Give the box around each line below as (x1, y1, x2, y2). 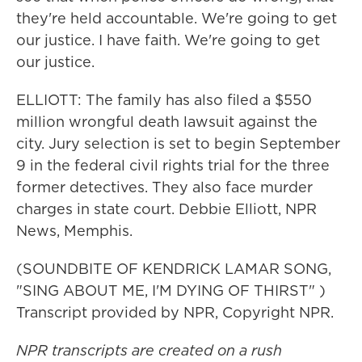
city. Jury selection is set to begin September (16, 133, 340, 154)
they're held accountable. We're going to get (16, 8, 337, 28)
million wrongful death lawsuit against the (16, 112, 318, 132)
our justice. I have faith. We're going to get (16, 30, 320, 50)
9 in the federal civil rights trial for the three (16, 155, 330, 175)
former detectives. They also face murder (16, 177, 313, 197)
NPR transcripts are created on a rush (16, 340, 282, 360)
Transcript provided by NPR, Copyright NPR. (16, 302, 334, 322)
